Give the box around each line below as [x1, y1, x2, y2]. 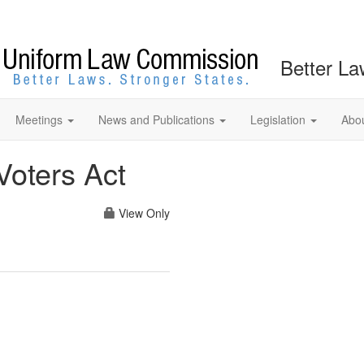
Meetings [15, 111, 63, 128]
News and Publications [98, 111, 214, 128]
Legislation [250, 111, 305, 128]
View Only [115, 205, 170, 221]
